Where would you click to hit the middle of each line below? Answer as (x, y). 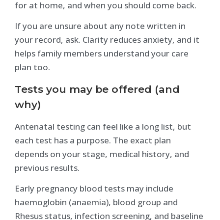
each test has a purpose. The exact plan (93, 140)
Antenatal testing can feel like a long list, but (103, 126)
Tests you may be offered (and (97, 89)
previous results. (47, 167)
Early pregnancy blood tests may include (94, 188)
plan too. (32, 67)
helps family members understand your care (102, 54)
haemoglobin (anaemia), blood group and (96, 202)
